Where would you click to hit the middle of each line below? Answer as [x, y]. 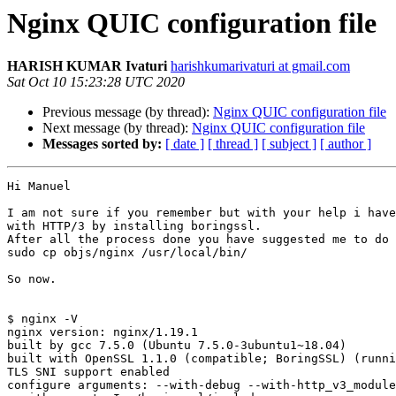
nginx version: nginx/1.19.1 [103, 332]
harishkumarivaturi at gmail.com [260, 66]
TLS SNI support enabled [88, 372]
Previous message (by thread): [128, 112]
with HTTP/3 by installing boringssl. [134, 226]
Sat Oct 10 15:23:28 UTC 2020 [96, 82]
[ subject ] [289, 144]
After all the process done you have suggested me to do [198, 240]
